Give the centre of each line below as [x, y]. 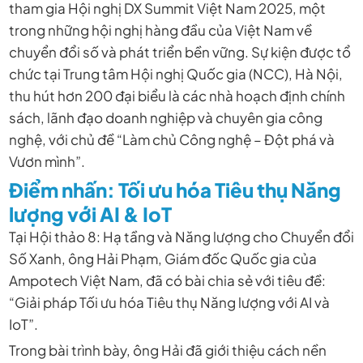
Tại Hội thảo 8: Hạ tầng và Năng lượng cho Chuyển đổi [181, 236]
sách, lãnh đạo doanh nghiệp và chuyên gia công [165, 118]
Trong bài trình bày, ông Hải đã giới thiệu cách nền [167, 350]
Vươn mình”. [47, 162]
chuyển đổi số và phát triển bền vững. [128, 52]
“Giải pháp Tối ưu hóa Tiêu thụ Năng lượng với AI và [169, 302]
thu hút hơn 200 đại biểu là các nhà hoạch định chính [177, 96]
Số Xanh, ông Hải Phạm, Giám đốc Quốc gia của [162, 258]
